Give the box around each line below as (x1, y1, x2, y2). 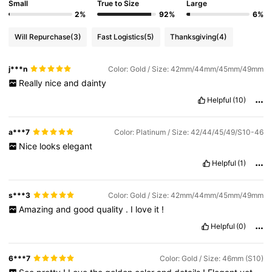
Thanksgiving (170, 32, 217, 42)
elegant (62, 140, 92, 151)
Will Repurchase (14, 32, 70, 42)
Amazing (18, 203, 56, 214)
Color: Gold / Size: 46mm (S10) (159, 253, 263, 263)
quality (96, 203, 126, 214)
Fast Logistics (97, 32, 144, 42)
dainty (81, 77, 106, 88)
